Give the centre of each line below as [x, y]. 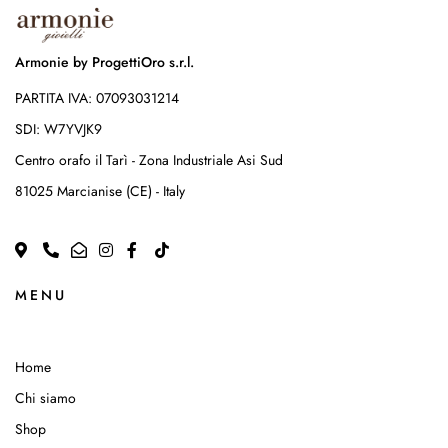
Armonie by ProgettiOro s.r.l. [104, 62]
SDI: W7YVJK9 [58, 129]
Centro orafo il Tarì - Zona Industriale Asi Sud [149, 160]
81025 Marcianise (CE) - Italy [100, 191]
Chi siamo [45, 398]
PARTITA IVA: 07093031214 [97, 98]
